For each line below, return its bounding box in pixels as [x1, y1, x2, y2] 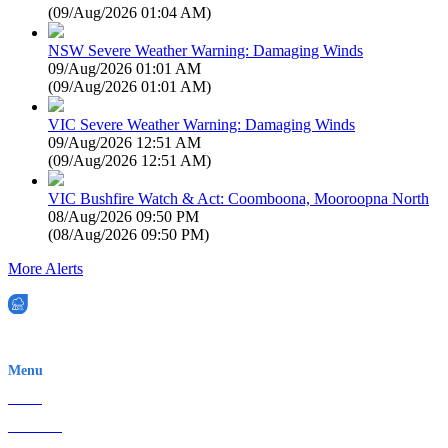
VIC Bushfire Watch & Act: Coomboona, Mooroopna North [48, 189, 429, 207]
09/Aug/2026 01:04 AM [53, 3, 206, 21]
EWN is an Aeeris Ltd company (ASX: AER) [8, 333, 265, 349]
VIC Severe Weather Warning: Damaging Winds [48, 115, 355, 133]
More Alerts [8, 259, 83, 277]
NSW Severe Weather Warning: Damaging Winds [48, 41, 363, 59]
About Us [8, 418, 62, 434]
